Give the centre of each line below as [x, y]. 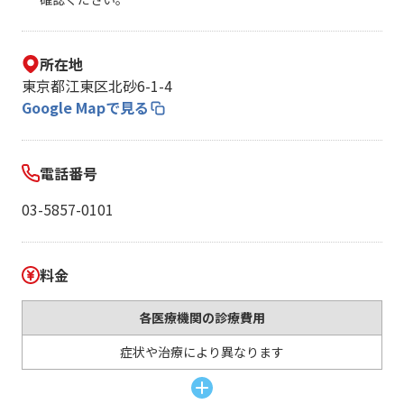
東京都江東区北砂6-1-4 [97, 86]
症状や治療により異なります [202, 352]
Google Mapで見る [85, 107]
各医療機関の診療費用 [202, 317]
